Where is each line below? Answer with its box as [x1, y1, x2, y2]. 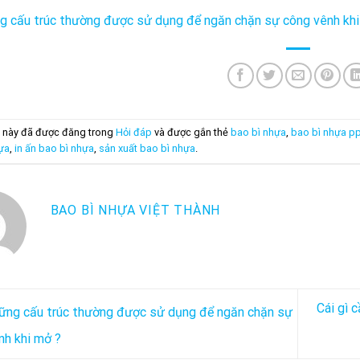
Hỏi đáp [115, 126, 152, 139]
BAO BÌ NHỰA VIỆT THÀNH [50, 202, 221, 219]
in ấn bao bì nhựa [14, 142, 94, 155]
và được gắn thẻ [151, 126, 231, 139]
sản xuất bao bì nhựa [98, 142, 195, 155]
